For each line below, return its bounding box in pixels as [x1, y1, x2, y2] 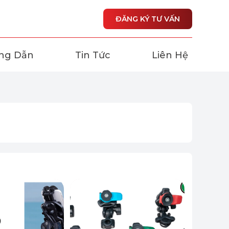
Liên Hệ [152, 50, 188, 61]
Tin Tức [75, 50, 110, 61]
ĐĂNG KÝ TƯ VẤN [116, 14, 180, 24]
